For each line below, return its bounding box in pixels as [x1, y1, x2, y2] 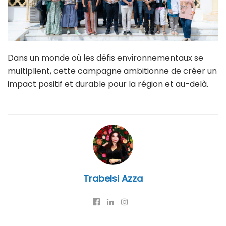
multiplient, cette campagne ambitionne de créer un [8, 65, 217, 77]
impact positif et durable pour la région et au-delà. [8, 78, 208, 90]
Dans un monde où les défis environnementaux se [8, 52, 203, 64]
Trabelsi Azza [83, 172, 143, 185]
